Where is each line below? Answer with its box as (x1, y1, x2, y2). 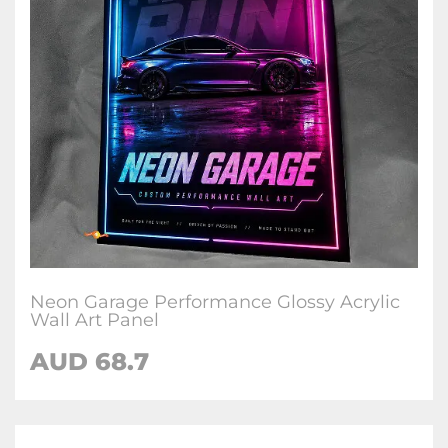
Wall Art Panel (30, 309, 159, 331)
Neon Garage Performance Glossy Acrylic (30, 291, 400, 313)
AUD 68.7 (30, 347, 149, 376)
